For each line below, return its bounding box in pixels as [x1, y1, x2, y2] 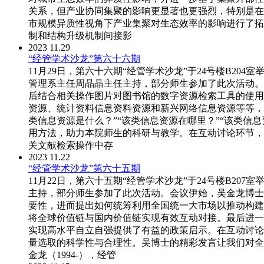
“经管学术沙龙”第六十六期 [28, 54, 140, 64]
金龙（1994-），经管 [28, 250, 116, 260]
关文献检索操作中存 [28, 140, 113, 151]
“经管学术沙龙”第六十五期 [28, 163, 140, 174]
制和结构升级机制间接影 [28, 31, 132, 41]
